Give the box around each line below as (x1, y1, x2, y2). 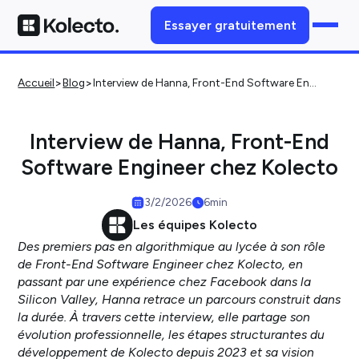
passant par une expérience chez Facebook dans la (18, 273, 312, 289)
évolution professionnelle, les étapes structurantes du (18, 326, 325, 342)
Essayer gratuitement (163, 17, 296, 33)
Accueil (18, 76, 55, 90)
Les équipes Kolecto (133, 217, 258, 233)
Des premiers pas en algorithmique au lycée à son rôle (18, 238, 326, 254)
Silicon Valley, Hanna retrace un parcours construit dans (18, 291, 341, 307)
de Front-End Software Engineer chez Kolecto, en (18, 256, 304, 272)
